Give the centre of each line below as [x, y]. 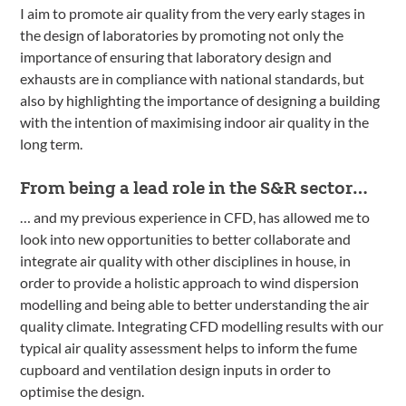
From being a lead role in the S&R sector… [194, 188]
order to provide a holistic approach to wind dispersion [190, 283]
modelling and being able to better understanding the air [195, 304]
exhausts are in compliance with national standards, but [193, 79]
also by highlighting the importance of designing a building [200, 101]
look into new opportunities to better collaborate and [186, 239]
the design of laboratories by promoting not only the [182, 35]
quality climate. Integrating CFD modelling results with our [202, 326]
